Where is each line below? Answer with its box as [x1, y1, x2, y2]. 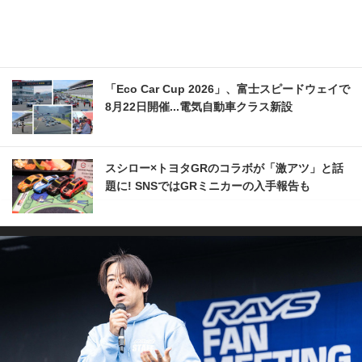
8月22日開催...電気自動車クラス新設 [105, 100, 293, 114]
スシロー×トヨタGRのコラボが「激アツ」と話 [105, 162, 343, 175]
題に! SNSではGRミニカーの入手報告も [105, 179, 310, 193]
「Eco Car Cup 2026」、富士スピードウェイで [105, 82, 350, 96]
